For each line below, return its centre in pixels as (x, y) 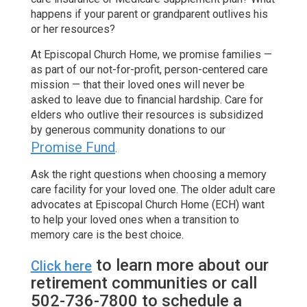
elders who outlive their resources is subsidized (147, 114)
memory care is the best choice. (107, 234)
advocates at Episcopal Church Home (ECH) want (147, 204)
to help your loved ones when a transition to (135, 219)
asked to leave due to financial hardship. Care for (147, 99)
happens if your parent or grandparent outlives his (149, 14)
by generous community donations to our (128, 130)
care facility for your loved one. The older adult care (153, 189)
